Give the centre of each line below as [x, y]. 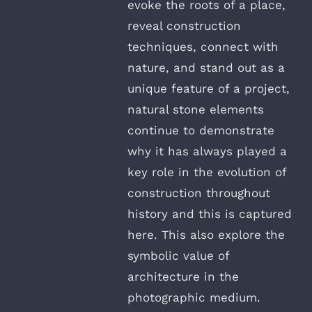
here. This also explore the [206, 235]
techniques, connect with [203, 47]
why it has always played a [207, 151]
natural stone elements [196, 110]
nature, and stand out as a [206, 68]
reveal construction [184, 26]
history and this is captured [210, 214]
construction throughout [199, 193]
